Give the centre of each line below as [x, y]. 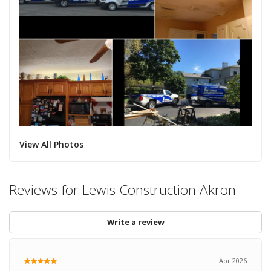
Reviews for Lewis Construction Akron [122, 190]
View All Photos [51, 144]
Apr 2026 [233, 261]
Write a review [135, 222]
